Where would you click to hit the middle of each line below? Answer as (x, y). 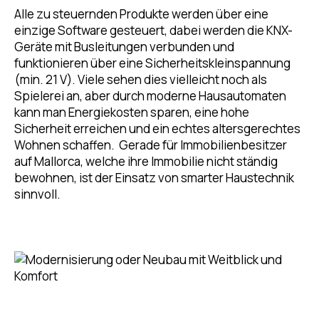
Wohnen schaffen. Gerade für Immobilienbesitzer (151, 145)
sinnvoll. (37, 194)
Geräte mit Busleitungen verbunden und (124, 46)
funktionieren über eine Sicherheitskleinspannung (152, 63)
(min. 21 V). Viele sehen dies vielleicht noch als (141, 79)
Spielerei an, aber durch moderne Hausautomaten (150, 95)
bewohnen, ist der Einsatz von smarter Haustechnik (154, 177)
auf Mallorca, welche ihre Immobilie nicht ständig (146, 161)
